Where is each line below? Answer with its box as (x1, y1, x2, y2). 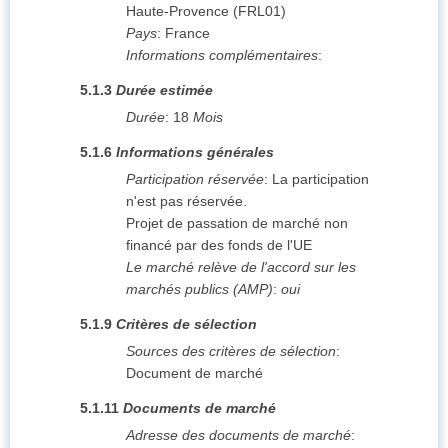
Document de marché (126, 365, 263, 382)
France (165, 25, 210, 42)
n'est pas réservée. (126, 193, 247, 210)
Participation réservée (126, 171, 264, 188)
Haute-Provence (126, 3, 229, 20)
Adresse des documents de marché (126, 427, 351, 444)
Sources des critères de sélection (126, 343, 336, 360)
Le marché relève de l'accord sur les (126, 259, 356, 276)
